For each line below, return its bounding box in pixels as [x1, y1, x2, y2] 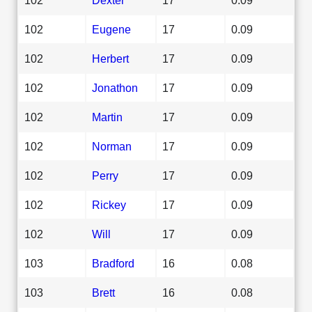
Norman [92, 139, 132, 153]
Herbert [92, 52, 129, 65]
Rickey [92, 198, 126, 211]
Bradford [92, 256, 134, 270]
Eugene [92, 22, 131, 36]
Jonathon [92, 81, 138, 94]
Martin [92, 110, 123, 123]
